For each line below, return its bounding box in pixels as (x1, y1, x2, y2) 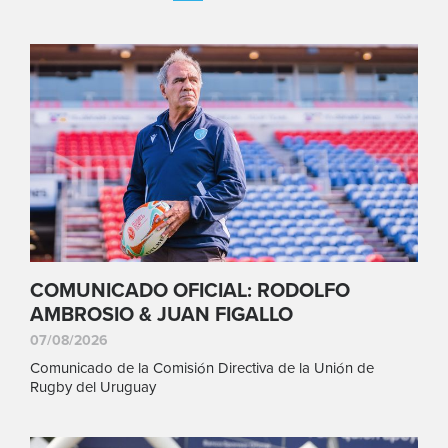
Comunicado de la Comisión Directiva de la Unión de (30, 359, 374, 378)
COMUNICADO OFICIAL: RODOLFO (30, 279, 350, 304)
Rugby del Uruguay (30, 378, 156, 397)
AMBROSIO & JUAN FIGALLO (30, 303, 293, 328)
